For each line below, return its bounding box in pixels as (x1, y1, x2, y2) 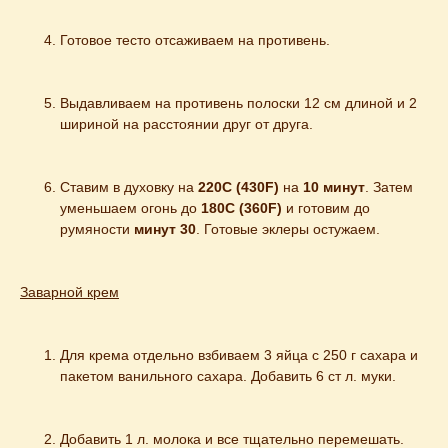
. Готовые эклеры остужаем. (196, 221, 380, 238)
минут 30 (134, 221, 196, 238)
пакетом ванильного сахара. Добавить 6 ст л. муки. (60, 368, 396, 385)
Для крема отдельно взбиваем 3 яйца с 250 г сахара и (60, 347, 418, 364)
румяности (60, 221, 134, 238)
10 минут (303, 179, 365, 196)
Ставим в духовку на (60, 179, 198, 196)
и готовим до (282, 200, 370, 217)
